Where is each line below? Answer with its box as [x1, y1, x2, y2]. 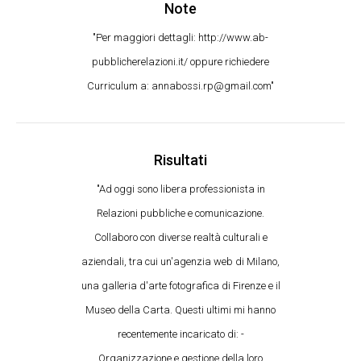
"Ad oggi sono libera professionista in [96, 183, 265, 195]
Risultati [154, 151, 207, 168]
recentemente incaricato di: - [117, 328, 244, 340]
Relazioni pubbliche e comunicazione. [97, 207, 264, 219]
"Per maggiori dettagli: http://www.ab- [93, 31, 268, 44]
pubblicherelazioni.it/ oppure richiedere [92, 56, 269, 68]
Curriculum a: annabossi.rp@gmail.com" [87, 80, 274, 92]
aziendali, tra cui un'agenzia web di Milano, [81, 255, 280, 268]
